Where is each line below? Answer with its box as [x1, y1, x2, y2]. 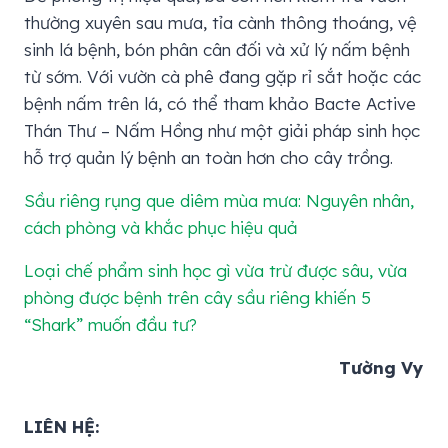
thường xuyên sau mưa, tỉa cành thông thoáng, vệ [24, 11, 417, 33]
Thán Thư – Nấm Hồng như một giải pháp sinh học [24, 119, 420, 141]
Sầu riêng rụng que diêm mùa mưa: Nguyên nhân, [24, 189, 414, 211]
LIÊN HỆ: [24, 415, 99, 437]
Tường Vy [338, 356, 424, 378]
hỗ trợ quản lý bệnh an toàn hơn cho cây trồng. [24, 146, 393, 168]
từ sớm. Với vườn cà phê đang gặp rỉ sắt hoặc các [24, 65, 421, 87]
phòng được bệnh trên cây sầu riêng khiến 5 [24, 286, 371, 308]
